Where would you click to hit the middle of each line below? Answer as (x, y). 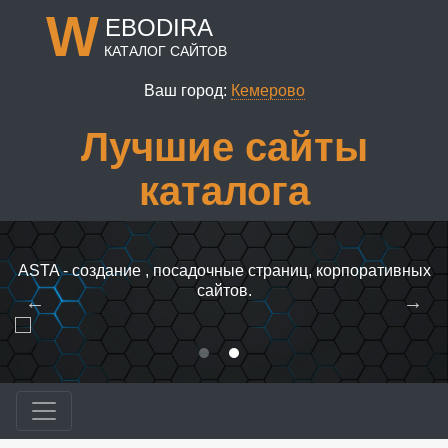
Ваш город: (187, 90)
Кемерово (267, 90)
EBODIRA (159, 27)
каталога (224, 191)
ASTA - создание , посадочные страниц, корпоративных (224, 270)
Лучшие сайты (224, 147)
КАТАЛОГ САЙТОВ (165, 51)
